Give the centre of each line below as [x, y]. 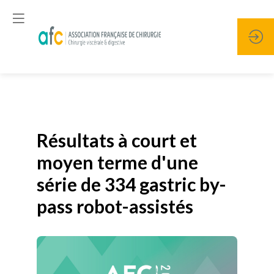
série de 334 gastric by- [131, 184]
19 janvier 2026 [114, 115]
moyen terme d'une [117, 162]
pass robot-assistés [115, 206]
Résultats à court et [117, 140]
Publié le [67, 115]
